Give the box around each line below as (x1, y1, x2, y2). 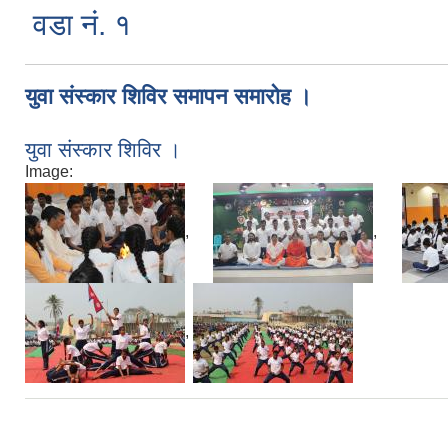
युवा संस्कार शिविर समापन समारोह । (25, 83, 312, 109)
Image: (25, 162, 73, 180)
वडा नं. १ (33, 7, 131, 41)
